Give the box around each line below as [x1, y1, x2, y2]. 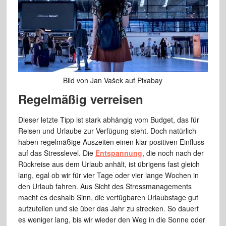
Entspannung [95, 148, 142, 158]
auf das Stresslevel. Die [18, 148, 95, 158]
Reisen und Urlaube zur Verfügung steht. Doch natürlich [18, 126, 196, 136]
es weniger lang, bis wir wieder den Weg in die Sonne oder [18, 214, 205, 225]
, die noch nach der [142, 148, 204, 158]
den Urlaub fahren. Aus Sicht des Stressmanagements [18, 181, 192, 192]
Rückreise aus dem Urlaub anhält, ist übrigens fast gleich [18, 159, 200, 169]
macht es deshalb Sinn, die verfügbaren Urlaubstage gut [18, 192, 198, 203]
